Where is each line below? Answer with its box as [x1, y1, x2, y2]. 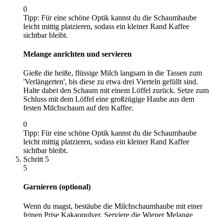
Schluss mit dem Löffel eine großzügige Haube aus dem [23, 95, 194, 104]
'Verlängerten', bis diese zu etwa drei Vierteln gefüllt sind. [23, 77, 198, 86]
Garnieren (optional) [23, 183, 91, 191]
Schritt [23, 155, 45, 164]
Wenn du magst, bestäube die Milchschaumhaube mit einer [23, 201, 202, 210]
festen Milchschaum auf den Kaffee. [23, 104, 134, 112]
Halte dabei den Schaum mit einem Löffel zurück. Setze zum [23, 86, 209, 95]
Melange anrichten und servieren [23, 49, 132, 58]
